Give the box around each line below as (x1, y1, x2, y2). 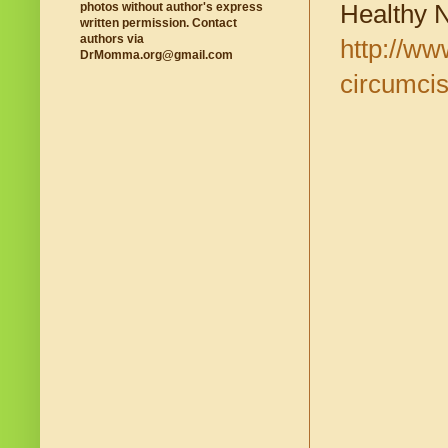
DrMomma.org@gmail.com (80, 48, 233, 63)
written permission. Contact (80, 16, 237, 31)
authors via (80, 32, 144, 47)
